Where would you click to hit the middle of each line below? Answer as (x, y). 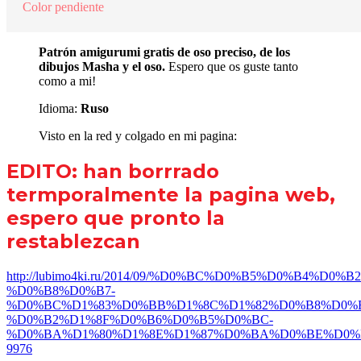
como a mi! (67, 81)
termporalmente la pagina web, (171, 194)
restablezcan (73, 241)
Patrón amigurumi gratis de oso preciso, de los (164, 52)
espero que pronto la (116, 218)
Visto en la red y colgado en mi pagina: (138, 135)
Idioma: (60, 108)
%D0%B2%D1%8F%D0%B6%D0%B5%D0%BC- (140, 319)
